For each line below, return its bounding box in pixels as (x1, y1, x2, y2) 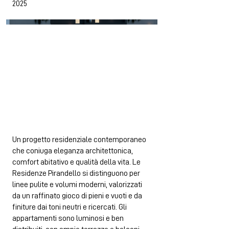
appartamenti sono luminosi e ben (12, 214, 124, 222)
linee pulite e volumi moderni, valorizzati (12, 180, 142, 189)
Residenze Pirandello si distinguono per (12, 169, 140, 177)
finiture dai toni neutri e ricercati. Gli (12, 203, 127, 211)
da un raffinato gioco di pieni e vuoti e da (12, 192, 142, 200)
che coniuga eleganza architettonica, (12, 147, 133, 155)
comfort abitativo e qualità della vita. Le (12, 158, 141, 166)
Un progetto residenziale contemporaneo (12, 135, 146, 144)
